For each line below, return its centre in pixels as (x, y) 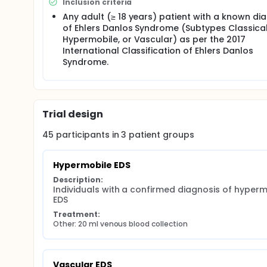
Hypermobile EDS (92, 165)
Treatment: (77, 214)
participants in (89, 135)
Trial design (73, 114)
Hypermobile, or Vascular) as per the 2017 (154, 39)
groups (178, 135)
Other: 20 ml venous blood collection (120, 224)
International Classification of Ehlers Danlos (158, 51)
